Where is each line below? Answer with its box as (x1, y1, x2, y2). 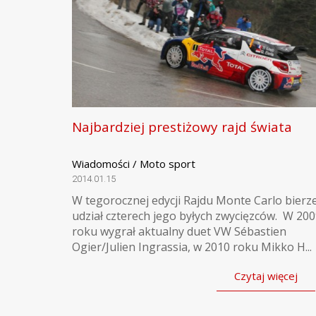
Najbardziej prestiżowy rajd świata (72, 118, 292, 136)
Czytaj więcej (234, 269, 298, 283)
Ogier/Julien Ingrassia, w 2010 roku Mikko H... (72, 239, 312, 255)
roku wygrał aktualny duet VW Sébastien (72, 224, 286, 239)
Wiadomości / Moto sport (72, 157, 195, 171)
